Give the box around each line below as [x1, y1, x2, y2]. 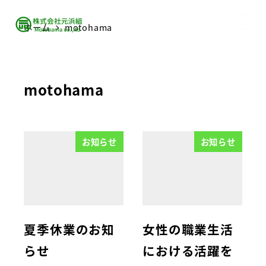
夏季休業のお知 [24, 220, 115, 238]
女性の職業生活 [142, 220, 233, 238]
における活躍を [142, 241, 233, 259]
